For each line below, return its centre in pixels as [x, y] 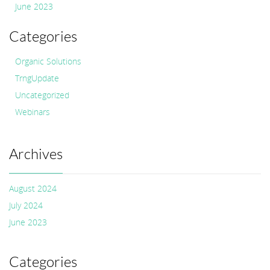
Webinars [33, 111]
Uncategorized [42, 95]
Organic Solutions [48, 61]
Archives [36, 154]
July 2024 [26, 205]
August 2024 [33, 188]
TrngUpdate [37, 78]
